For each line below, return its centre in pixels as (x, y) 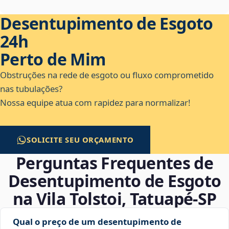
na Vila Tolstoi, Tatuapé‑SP (114, 199)
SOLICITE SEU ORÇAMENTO (81, 140)
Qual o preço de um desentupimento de (97, 222)
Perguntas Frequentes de (114, 163)
